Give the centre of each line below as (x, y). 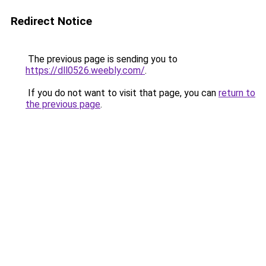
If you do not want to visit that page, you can (122, 93)
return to (237, 93)
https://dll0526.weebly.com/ (85, 70)
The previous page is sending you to (102, 59)
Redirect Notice (51, 21)
